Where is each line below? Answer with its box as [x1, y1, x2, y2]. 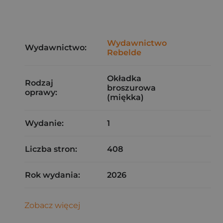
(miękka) [107, 93, 144, 102]
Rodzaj [25, 78, 53, 88]
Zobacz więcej [24, 201, 80, 210]
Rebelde [107, 48, 141, 57]
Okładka [107, 74, 141, 83]
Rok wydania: [25, 170, 80, 180]
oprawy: [25, 88, 57, 97]
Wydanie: [25, 118, 64, 128]
